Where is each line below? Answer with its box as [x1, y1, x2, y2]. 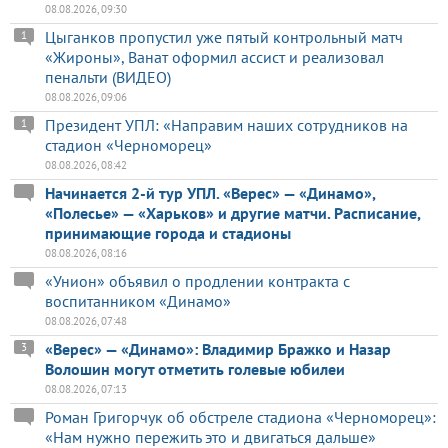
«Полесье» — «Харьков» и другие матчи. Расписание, [45, 202, 420, 223]
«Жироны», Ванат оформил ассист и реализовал [45, 46, 384, 67]
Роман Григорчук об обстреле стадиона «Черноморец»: [45, 406, 436, 427]
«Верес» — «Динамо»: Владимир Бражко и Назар [45, 338, 391, 359]
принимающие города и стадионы [45, 222, 291, 243]
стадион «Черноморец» [45, 134, 212, 155]
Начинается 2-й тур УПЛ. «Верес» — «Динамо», [45, 182, 375, 203]
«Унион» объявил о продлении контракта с [45, 270, 350, 291]
